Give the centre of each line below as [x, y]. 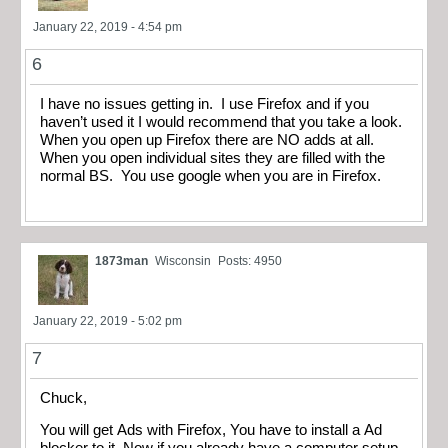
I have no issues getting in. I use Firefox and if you [204, 104]
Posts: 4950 [250, 260]
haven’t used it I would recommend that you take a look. [223, 122]
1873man [121, 260]
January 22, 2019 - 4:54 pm [107, 27]
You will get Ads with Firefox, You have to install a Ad [211, 430]
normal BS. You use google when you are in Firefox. [210, 176]
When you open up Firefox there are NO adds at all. [209, 140]
